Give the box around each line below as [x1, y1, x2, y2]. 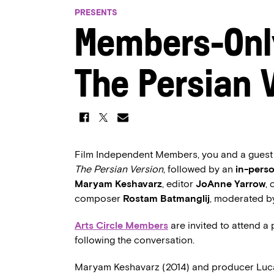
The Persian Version [75, 163, 163, 175]
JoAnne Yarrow [196, 178, 265, 190]
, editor [162, 178, 196, 190]
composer [75, 193, 123, 204]
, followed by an [163, 163, 235, 175]
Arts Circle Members [75, 220, 168, 231]
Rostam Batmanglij [123, 193, 210, 204]
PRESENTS [75, 8, 117, 17]
